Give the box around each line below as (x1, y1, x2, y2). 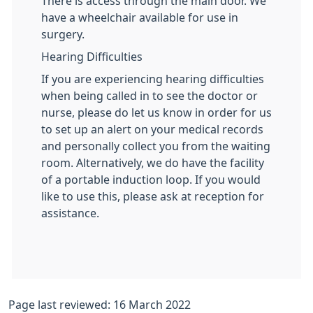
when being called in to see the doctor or (41, 90, 258, 101)
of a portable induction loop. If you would (41, 174, 261, 185)
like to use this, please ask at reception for (41, 191, 264, 202)
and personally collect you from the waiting (41, 140, 270, 152)
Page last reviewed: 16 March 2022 (8, 299, 191, 310)
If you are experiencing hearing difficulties (41, 73, 264, 85)
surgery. (41, 29, 85, 40)
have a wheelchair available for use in (41, 12, 238, 23)
